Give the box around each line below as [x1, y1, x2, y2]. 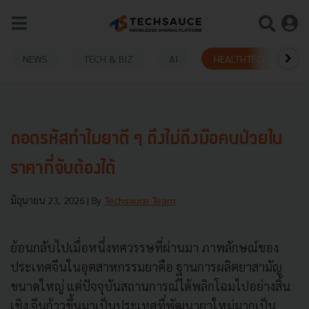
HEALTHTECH [214, 52, 269, 65]
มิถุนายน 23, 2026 [10, 194, 88, 206]
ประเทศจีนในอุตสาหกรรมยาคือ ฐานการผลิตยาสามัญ [10, 259, 282, 275]
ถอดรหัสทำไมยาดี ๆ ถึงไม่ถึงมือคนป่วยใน [10, 130, 283, 149]
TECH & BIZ [83, 52, 133, 65]
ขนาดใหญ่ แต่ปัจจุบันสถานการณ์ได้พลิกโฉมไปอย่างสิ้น [10, 278, 290, 294]
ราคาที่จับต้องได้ [10, 160, 116, 179]
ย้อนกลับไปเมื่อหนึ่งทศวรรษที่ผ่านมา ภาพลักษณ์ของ [10, 239, 279, 255]
